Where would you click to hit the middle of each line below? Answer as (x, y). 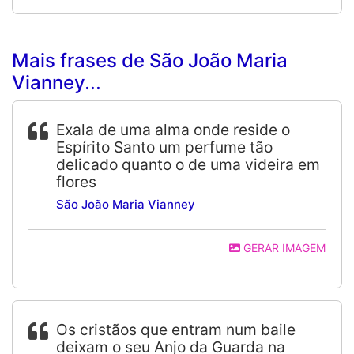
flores (76, 182)
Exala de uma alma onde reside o (173, 130)
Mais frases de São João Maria (150, 60)
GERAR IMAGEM (283, 248)
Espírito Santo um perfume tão (164, 147)
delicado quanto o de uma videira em (188, 164)
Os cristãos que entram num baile (176, 330)
